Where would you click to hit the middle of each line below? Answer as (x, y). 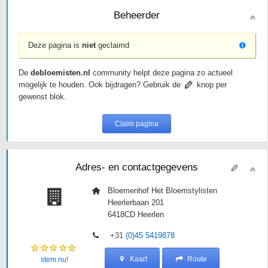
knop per (211, 85)
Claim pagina (137, 124)
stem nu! (54, 260)
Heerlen (150, 214)
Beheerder (137, 15)
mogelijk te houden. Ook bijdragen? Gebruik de (100, 85)
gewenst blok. (42, 97)
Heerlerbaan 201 (135, 202)
